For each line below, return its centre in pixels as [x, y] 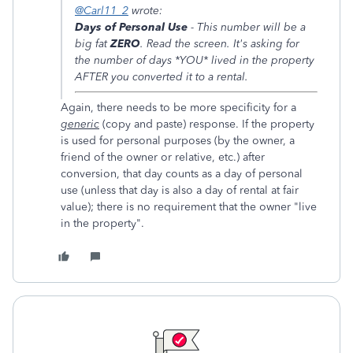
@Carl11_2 [102, 11]
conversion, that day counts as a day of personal [182, 174]
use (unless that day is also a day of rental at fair [180, 191]
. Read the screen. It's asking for [220, 44]
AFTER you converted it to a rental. [162, 77]
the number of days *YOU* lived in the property [195, 61]
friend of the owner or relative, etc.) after [163, 158]
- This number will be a [247, 28]
